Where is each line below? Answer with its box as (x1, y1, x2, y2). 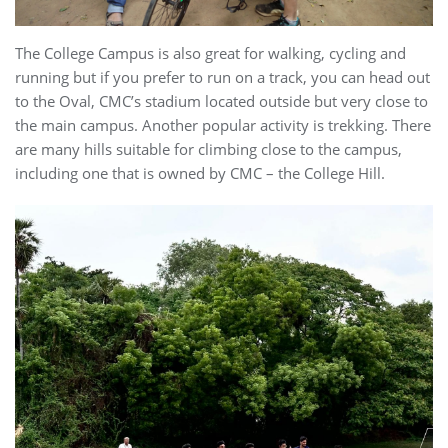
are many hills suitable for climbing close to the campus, (15, 139, 402, 160)
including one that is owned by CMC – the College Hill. (15, 163, 391, 184)
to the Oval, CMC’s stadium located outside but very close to (15, 91, 428, 112)
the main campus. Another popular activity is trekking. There (15, 115, 431, 136)
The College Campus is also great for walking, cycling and (15, 43, 406, 64)
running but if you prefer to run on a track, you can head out (15, 67, 430, 88)
